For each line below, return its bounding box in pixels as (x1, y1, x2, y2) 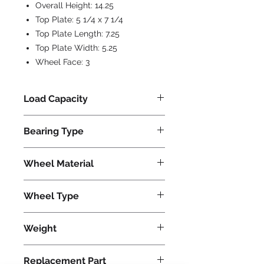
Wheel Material (24, 158, 94, 169)
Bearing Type (24, 126, 84, 137)
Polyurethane (24, 181, 75, 190)
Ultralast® (24, 213, 64, 223)
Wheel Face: (35, 57, 85, 67)
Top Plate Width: (35, 43, 102, 52)
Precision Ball (24, 148, 75, 158)
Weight (24, 223, 57, 234)
